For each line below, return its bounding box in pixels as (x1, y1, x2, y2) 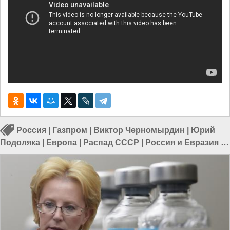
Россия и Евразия (145, 138, 219, 147)
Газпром (52, 126, 87, 135)
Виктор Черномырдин (93, 126, 185, 135)
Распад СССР (83, 138, 139, 147)
